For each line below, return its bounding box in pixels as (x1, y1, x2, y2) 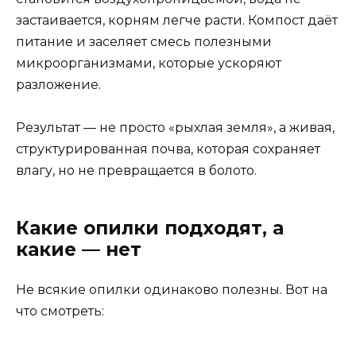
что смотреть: (16, 303, 104, 319)
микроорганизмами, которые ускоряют (16, 55, 281, 71)
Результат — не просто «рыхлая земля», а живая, (16, 119, 335, 135)
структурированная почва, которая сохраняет (16, 141, 320, 157)
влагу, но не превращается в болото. (16, 162, 257, 178)
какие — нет (16, 238, 141, 261)
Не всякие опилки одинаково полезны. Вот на (16, 281, 327, 297)
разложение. (16, 76, 101, 92)
